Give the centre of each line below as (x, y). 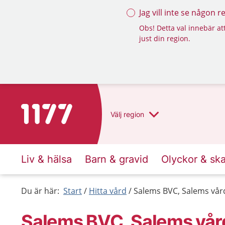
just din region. (165, 38)
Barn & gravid (117, 159)
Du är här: (40, 191)
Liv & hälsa (46, 159)
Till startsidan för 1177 (63, 110)
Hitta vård (108, 191)
